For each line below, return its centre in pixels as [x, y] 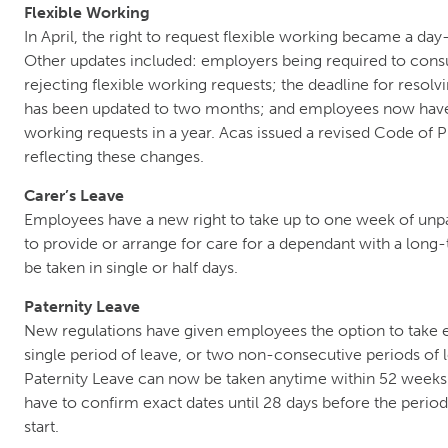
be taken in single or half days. [131, 267]
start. [41, 426]
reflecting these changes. [114, 156]
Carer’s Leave [74, 195]
